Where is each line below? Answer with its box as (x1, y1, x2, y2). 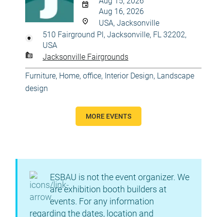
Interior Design (105, 71, 154, 80)
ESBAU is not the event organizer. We (50, 172, 189, 182)
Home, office (59, 71, 101, 80)
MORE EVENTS (86, 112, 131, 120)
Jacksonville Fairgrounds (43, 52, 128, 62)
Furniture (25, 71, 56, 80)
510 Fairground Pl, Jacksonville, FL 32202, (43, 30, 186, 39)
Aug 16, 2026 (99, 7, 144, 16)
